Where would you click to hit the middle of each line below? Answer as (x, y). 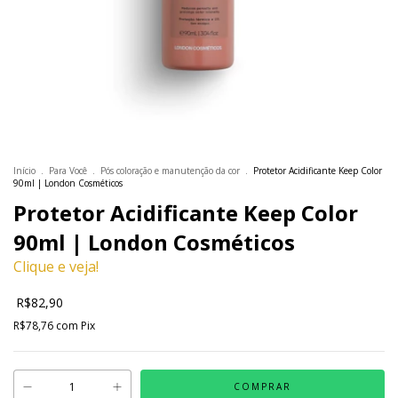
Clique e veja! (56, 267)
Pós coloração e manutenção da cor (170, 171)
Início (24, 171)
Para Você (68, 171)
